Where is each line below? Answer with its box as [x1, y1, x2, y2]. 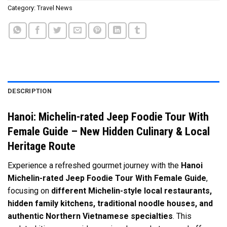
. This [173, 211, 192, 221]
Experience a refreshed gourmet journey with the [8, 161, 181, 171]
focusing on [8, 186, 51, 196]
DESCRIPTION [8, 87, 52, 95]
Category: [8, 4, 37, 12]
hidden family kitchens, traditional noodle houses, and [8, 199, 213, 209]
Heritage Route [8, 139, 75, 153]
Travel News [37, 4, 72, 12]
